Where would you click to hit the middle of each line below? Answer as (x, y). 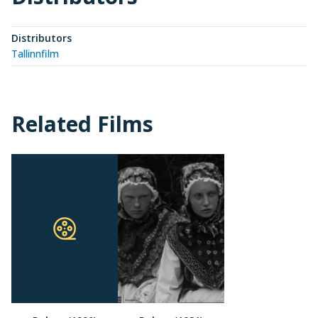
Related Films (82, 124)
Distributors (42, 38)
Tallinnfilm (35, 53)
